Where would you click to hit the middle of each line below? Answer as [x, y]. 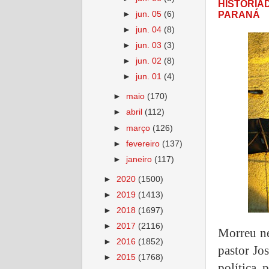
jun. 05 [150, 14]
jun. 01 [150, 77]
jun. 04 [150, 30]
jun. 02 [150, 61]
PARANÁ [239, 15]
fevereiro [144, 144]
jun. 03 [150, 46]
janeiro [141, 159]
